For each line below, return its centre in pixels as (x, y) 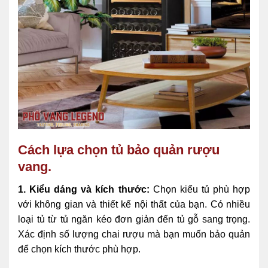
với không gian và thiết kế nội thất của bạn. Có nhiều (134, 204)
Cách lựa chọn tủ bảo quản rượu (119, 150)
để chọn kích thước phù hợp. (79, 249)
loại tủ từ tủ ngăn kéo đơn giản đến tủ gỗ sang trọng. (134, 219)
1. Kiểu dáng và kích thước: (84, 189)
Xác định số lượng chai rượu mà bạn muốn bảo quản (134, 234)
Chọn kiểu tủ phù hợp (200, 189)
